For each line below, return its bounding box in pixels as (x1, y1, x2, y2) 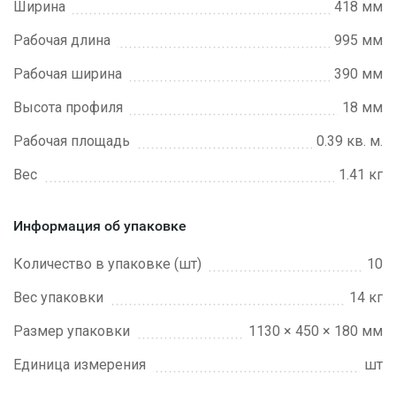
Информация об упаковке (13, 217, 187, 234)
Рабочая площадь (13, 133, 130, 149)
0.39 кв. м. (316, 133, 383, 149)
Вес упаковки (13, 289, 103, 306)
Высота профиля (13, 99, 123, 116)
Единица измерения (13, 356, 146, 373)
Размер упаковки (13, 323, 130, 339)
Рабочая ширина (13, 65, 122, 82)
